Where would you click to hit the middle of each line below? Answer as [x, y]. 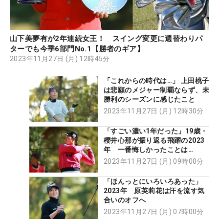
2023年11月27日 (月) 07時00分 [154, 211]
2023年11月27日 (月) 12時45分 [60, 59]
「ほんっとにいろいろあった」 [153, 181]
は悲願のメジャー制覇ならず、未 [156, 90]
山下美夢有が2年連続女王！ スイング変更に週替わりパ [106, 39]
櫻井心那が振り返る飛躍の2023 [154, 140]
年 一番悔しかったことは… [149, 149]
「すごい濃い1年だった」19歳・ [156, 131]
